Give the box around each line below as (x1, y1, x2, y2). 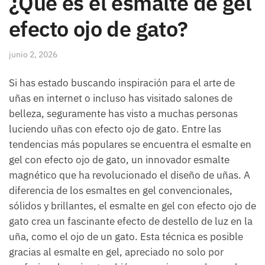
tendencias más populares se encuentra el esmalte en (9, 137, 251, 151)
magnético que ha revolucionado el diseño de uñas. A (9, 168, 250, 182)
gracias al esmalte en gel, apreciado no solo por (9, 245, 224, 258)
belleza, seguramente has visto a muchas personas (9, 106, 238, 120)
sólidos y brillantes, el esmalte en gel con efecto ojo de (9, 199, 256, 212)
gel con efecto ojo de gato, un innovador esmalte (9, 153, 230, 166)
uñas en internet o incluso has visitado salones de (9, 91, 232, 105)
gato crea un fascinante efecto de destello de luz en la (9, 214, 253, 228)
